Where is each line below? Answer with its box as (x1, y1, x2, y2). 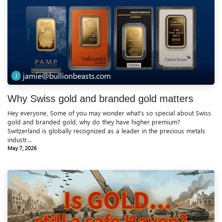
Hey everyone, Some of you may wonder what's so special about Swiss (7, 108, 211, 117)
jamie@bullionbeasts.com (23, 70, 111, 81)
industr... (7, 135, 32, 144)
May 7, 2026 (7, 144, 37, 152)
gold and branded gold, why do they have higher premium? (7, 117, 180, 126)
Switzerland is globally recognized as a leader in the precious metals (7, 126, 205, 135)
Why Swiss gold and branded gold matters (7, 93, 193, 104)
